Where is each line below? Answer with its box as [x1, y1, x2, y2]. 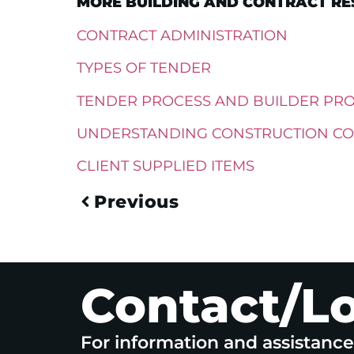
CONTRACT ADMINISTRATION [77, 26, 288, 44]
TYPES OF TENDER [77, 59, 211, 77]
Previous [94, 190, 179, 213]
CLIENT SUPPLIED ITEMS [77, 157, 254, 175]
